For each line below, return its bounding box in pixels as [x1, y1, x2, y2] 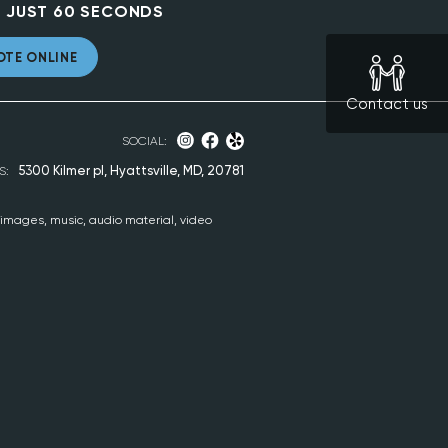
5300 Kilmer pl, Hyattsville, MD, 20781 [19, 163, 244, 179]
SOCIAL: [122, 134, 167, 149]
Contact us [346, 95, 428, 113]
